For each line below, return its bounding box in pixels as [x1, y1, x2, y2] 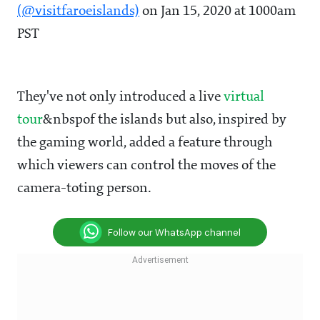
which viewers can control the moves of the [17, 159, 276, 174]
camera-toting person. [17, 181, 151, 196]
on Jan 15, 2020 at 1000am [139, 4, 296, 19]
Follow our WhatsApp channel [108, 226, 241, 239]
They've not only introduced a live [17, 90, 224, 105]
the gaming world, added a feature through [17, 136, 272, 151]
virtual [224, 90, 264, 105]
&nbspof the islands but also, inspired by [43, 113, 286, 128]
